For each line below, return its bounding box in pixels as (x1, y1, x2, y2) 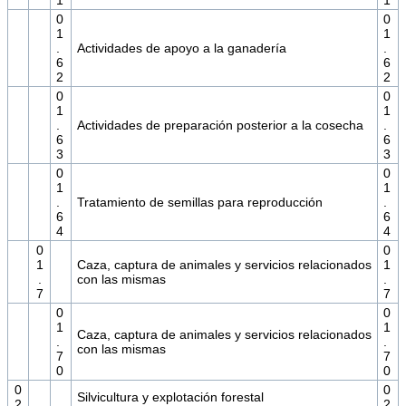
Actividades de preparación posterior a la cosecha (76, 118, 363, 133)
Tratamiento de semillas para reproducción (76, 195, 323, 210)
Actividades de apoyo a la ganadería (76, 41, 286, 56)
